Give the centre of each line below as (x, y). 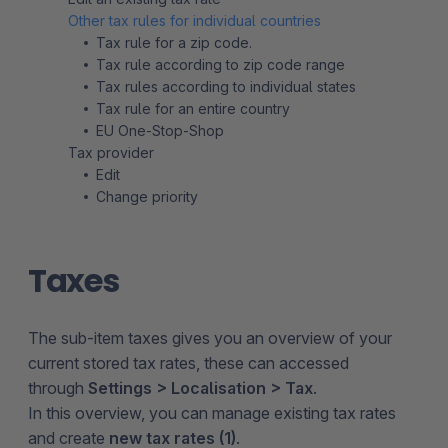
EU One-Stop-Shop (160, 130)
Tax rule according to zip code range (220, 64)
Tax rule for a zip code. (174, 42)
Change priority (147, 196)
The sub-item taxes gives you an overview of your (210, 337)
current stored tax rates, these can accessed (188, 362)
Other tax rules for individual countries (194, 20)
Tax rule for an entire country (193, 108)
